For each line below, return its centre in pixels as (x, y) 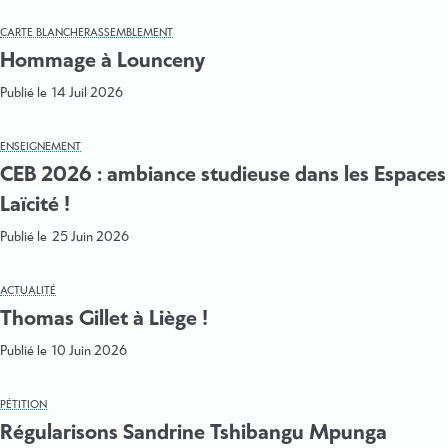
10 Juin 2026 (89, 351)
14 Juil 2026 (87, 93)
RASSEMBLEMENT (128, 32)
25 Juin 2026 (90, 237)
